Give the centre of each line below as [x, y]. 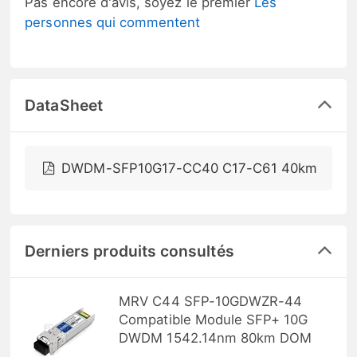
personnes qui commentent [113, 22]
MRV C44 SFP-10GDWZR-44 [211, 302]
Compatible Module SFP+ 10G [214, 320]
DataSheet [64, 105]
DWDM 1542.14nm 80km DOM [216, 338]
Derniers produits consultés [129, 251]
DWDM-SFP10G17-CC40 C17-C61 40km [189, 169]
